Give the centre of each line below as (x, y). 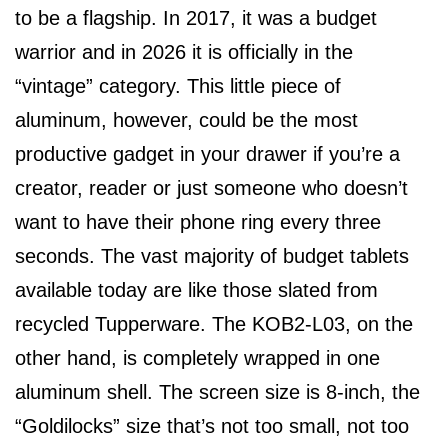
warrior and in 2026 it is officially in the (184, 52)
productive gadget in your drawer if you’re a (207, 154)
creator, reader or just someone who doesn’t (211, 188)
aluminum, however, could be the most (186, 120)
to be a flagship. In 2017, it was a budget (196, 18)
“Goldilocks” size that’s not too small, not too (212, 426)
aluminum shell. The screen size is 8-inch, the (217, 392)
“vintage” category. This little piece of (178, 86)
